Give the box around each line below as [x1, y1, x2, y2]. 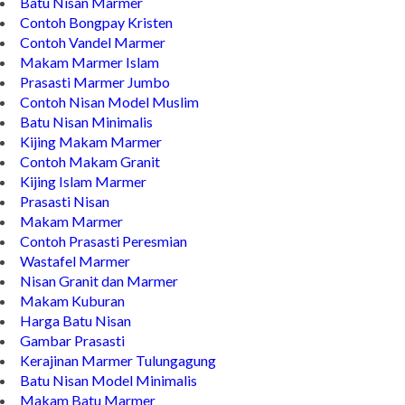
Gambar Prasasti [20, 331, 125, 349]
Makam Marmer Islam [20, 52, 159, 71]
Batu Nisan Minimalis [20, 112, 153, 130]
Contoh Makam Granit [20, 152, 160, 170]
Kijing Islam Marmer [20, 172, 146, 190]
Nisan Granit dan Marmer [20, 271, 178, 289]
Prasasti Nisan [20, 192, 109, 210]
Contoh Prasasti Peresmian [20, 231, 187, 250]
